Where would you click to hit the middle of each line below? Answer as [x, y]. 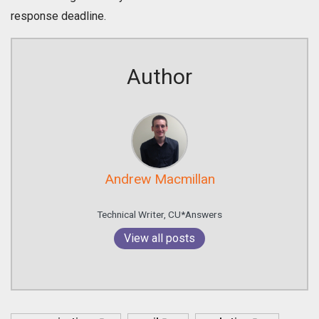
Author [159, 77]
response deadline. [58, 16]
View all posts [159, 239]
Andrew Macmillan [159, 179]
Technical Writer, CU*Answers [159, 215]
